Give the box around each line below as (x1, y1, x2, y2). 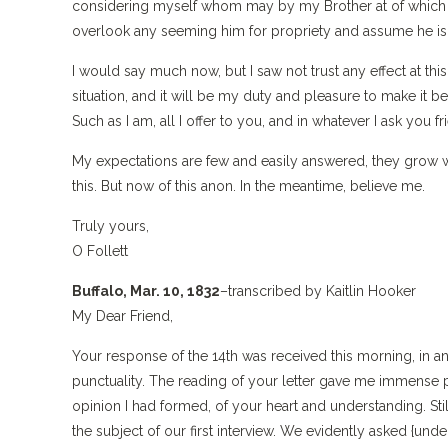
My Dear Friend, (72, 308, 173, 324)
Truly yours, (72, 218, 149, 234)
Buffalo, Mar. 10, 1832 (72, 283, 220, 299)
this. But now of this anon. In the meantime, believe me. (72, 178, 425, 194)
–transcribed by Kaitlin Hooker (220, 283, 416, 299)
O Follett (72, 243, 128, 259)
